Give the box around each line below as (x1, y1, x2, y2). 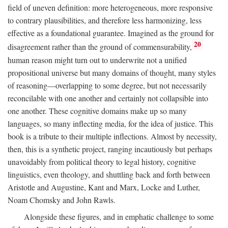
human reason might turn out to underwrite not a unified (8, 54, 187, 65)
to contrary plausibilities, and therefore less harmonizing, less (8, 15, 202, 26)
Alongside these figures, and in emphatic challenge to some (24, 211, 214, 222)
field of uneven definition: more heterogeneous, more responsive (8, 2, 213, 13)
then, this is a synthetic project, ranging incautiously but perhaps (8, 143, 212, 154)
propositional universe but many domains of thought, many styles (8, 67, 216, 78)
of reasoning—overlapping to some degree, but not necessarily (8, 79, 207, 91)
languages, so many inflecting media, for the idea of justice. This (8, 118, 213, 129)
